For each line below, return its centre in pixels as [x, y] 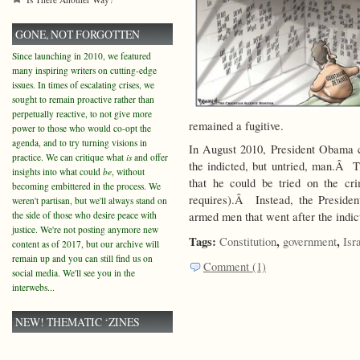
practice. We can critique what [69, 157]
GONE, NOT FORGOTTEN [78, 34]
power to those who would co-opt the [82, 128]
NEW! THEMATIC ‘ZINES [78, 322]
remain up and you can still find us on [82, 258]
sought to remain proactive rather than [83, 99]
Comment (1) [235, 267]
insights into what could [57, 172]
